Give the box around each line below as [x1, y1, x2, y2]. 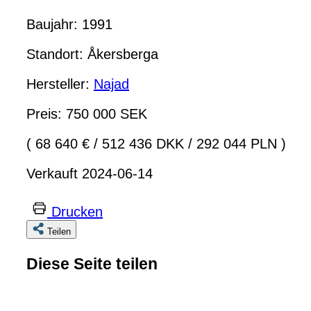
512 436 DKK [98, 135, 188, 151]
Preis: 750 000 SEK [26, 106, 147, 121]
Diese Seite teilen [26, 255, 158, 274]
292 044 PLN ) [192, 135, 286, 151]
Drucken [51, 203, 103, 219]
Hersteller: [26, 76, 94, 92]
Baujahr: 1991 [26, 16, 112, 32]
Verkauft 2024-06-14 [26, 165, 153, 181]
